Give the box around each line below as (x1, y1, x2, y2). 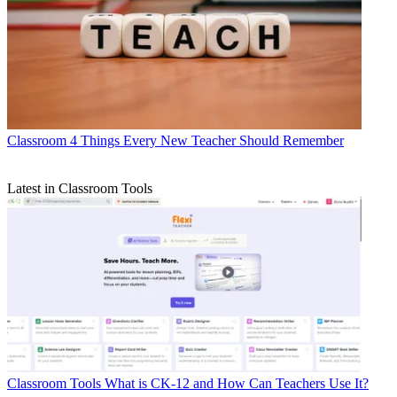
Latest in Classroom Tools (7, 180, 152, 196)
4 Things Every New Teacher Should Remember (70, 132, 344, 148)
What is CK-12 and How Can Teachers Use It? (105, 375, 369, 391)
